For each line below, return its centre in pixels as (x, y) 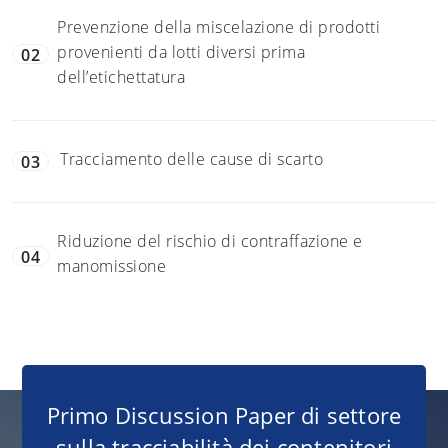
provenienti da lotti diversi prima (181, 51)
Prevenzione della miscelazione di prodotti (218, 26)
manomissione (114, 265)
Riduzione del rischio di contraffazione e (210, 240)
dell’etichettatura (123, 76)
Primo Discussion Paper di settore (224, 414)
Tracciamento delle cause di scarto (194, 158)
